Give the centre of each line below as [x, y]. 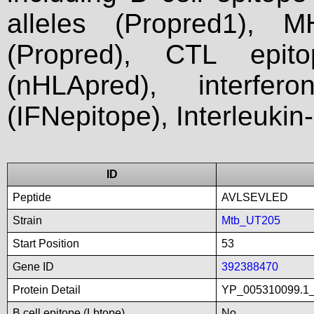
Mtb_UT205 [251, 220]
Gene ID [33, 267]
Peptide [32, 197]
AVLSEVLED [255, 197]
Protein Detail [47, 290]
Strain [27, 220]
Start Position [46, 244]
